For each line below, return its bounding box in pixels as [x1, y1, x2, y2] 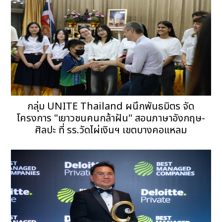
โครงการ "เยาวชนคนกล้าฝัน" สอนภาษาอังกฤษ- [16, 111, 206, 126]
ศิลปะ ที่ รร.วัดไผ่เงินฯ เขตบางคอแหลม [35, 122, 187, 138]
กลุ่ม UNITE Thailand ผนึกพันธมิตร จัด [27, 99, 195, 114]
